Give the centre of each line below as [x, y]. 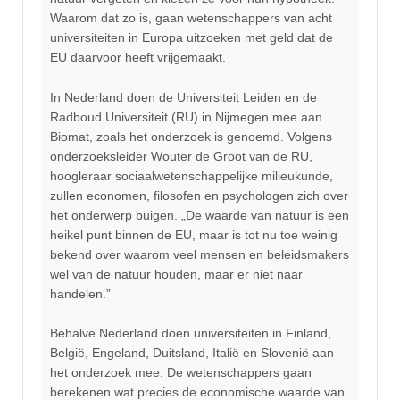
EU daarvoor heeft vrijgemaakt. [138, 58]
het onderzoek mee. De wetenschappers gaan [181, 373]
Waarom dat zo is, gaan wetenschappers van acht [191, 18]
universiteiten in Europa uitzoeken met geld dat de [192, 38]
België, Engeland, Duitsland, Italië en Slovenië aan [192, 353]
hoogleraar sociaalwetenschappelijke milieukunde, [192, 175]
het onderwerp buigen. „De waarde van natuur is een [200, 215]
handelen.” [80, 293]
